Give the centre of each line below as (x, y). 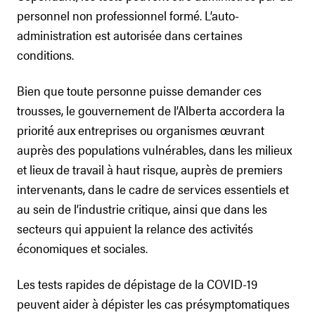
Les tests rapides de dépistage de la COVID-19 (137, 284)
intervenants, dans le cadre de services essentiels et (153, 189)
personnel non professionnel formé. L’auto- (128, 15)
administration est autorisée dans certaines (130, 35)
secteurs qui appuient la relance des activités (135, 228)
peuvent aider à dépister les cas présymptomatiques (153, 303)
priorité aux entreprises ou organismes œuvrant (141, 130)
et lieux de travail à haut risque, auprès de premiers (150, 169)
